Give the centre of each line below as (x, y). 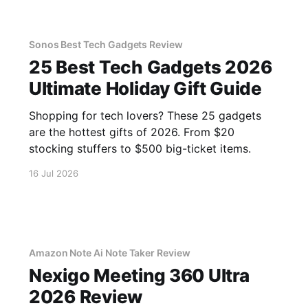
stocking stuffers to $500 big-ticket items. (140, 148)
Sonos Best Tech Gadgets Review (106, 44)
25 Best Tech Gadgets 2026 (150, 67)
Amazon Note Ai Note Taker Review (109, 252)
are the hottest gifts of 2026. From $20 (131, 132)
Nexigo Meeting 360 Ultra (139, 275)
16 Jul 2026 (53, 173)
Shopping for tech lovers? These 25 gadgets (145, 115)
